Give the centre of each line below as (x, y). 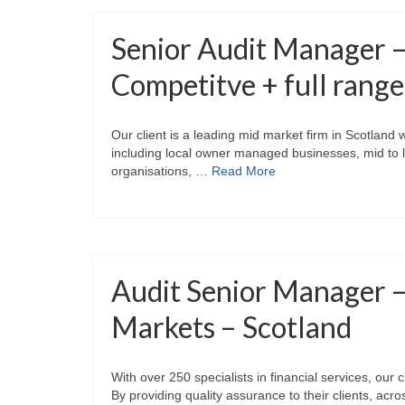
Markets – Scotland (231, 327)
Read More (244, 171)
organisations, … (161, 171)
